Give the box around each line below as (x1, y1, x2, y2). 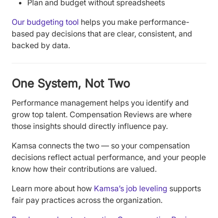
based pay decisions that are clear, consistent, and (12, 28, 192, 38)
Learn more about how (12, 183, 94, 194)
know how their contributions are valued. (12, 164, 157, 174)
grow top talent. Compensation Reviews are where (12, 109, 192, 120)
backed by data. (12, 40, 70, 50)
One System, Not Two (12, 76, 130, 91)
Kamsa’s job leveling (94, 183, 167, 194)
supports (167, 183, 201, 194)
